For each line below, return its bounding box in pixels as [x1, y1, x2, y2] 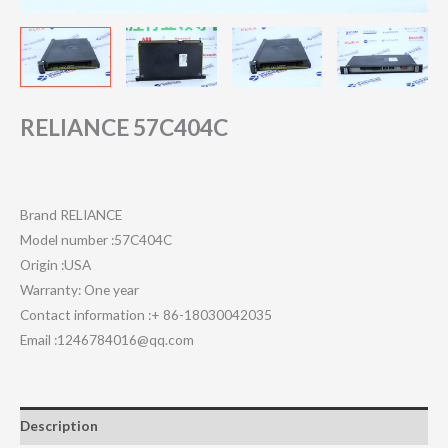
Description [20, 417, 98, 435]
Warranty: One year [20, 280, 139, 298]
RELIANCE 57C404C [20, 113, 228, 142]
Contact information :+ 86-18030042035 [20, 305, 272, 323]
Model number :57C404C [20, 230, 172, 248]
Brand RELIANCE [20, 205, 122, 223]
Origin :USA [20, 255, 91, 273]
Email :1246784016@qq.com [20, 330, 194, 348]
